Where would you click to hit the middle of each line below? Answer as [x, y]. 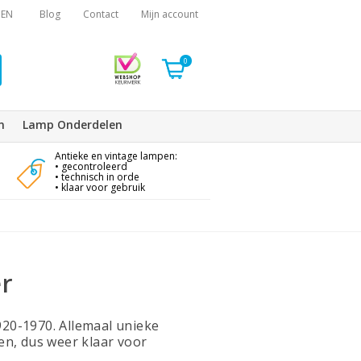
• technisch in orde [97, 177]
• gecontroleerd [91, 166]
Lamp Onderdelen [73, 124]
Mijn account [170, 14]
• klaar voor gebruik [100, 187]
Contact [101, 14]
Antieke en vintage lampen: [116, 156]
